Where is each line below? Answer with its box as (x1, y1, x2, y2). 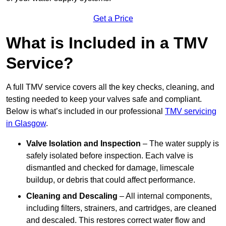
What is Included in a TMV (6, 34, 208, 52)
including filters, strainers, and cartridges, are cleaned (26, 204, 216, 213)
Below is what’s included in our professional (6, 107, 165, 116)
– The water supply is (141, 139, 219, 148)
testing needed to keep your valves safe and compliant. (6, 95, 202, 104)
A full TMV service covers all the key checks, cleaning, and (6, 83, 214, 92)
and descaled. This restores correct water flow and (26, 216, 205, 225)
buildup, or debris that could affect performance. (26, 176, 195, 185)
